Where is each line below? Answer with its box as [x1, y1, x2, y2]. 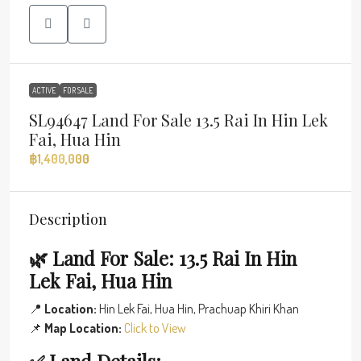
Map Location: [44, 319, 122, 336]
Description [29, 209, 107, 229]
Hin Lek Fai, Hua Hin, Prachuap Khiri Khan [97, 300, 299, 317]
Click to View [124, 319, 186, 336]
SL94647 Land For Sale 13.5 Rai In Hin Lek [29, 108, 328, 131]
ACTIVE [32, 85, 56, 95]
